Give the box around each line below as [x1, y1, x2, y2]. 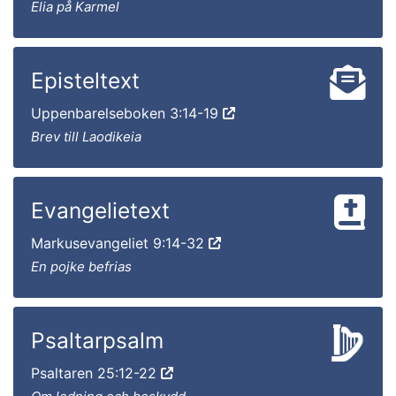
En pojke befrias [31, 257, 132, 275]
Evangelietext [31, 196, 170, 224]
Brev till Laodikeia [31, 127, 141, 145]
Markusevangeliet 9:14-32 [31, 233, 209, 252]
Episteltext [31, 66, 140, 94]
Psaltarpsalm [31, 326, 164, 354]
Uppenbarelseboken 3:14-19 [31, 103, 223, 122]
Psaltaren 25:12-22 [31, 363, 161, 382]
